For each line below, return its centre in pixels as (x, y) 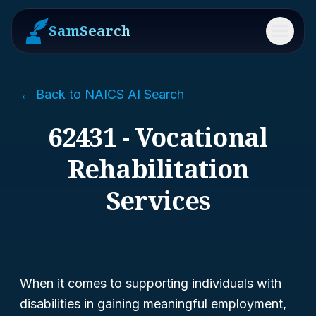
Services (158, 201)
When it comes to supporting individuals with (151, 283)
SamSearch (90, 31)
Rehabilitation (158, 169)
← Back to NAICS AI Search (102, 94)
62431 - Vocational (158, 137)
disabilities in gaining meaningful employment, (153, 304)
